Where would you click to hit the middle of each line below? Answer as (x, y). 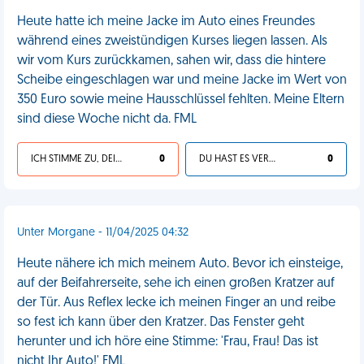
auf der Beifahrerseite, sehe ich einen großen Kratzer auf (176, 284)
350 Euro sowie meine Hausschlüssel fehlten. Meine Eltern (181, 100)
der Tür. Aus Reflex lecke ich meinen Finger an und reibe (176, 303)
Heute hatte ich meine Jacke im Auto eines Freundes (166, 22)
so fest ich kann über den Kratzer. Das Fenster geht (161, 323)
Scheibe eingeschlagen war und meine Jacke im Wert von (182, 80)
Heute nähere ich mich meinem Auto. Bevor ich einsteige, (180, 264)
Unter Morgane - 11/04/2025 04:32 (103, 233)
